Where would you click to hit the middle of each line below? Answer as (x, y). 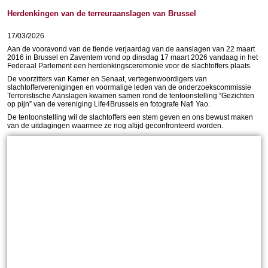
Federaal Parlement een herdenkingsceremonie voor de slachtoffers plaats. (130, 66)
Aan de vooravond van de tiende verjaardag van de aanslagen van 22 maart (131, 49)
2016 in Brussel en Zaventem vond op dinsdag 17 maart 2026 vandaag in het (133, 57)
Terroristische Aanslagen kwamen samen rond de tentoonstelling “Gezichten (131, 96)
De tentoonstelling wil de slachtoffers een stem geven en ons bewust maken (130, 117)
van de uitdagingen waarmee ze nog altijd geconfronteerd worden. (115, 126)
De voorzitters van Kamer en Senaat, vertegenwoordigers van (107, 79)
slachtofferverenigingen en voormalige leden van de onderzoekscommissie (129, 87)
